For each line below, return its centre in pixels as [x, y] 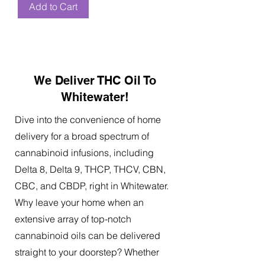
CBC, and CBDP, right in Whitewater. [92, 185]
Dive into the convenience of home [88, 119]
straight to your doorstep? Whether [87, 252]
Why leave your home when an [79, 202]
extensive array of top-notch [73, 219]
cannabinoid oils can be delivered [88, 235]
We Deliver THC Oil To [95, 80]
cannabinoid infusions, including [84, 152]
